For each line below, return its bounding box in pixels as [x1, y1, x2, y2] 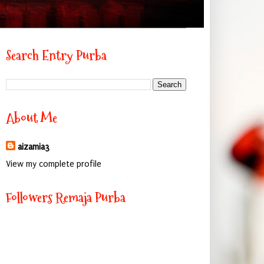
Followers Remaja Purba [5, 187, 126, 207]
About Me [5, 108, 57, 127]
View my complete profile [5, 159, 101, 169]
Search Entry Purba [5, 46, 107, 65]
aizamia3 [17, 142, 49, 152]
